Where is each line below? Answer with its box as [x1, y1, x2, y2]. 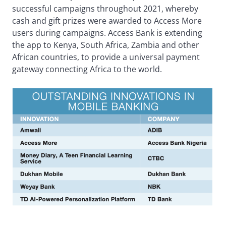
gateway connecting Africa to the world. [12, 63, 162, 75]
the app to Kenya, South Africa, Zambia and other [12, 39, 199, 50]
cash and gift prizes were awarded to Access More [12, 15, 202, 26]
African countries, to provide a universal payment [12, 51, 200, 63]
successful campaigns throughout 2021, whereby [12, 3, 198, 14]
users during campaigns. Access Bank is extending [12, 27, 202, 38]
